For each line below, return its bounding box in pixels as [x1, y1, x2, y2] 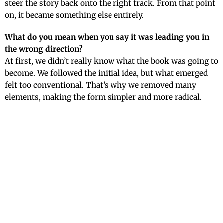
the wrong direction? [5, 44, 83, 54]
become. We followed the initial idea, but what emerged [5, 68, 208, 78]
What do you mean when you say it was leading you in [5, 32, 209, 42]
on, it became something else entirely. [5, 10, 144, 20]
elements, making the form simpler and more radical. [5, 92, 202, 102]
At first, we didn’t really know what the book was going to [5, 56, 218, 66]
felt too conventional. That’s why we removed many [5, 80, 196, 90]
